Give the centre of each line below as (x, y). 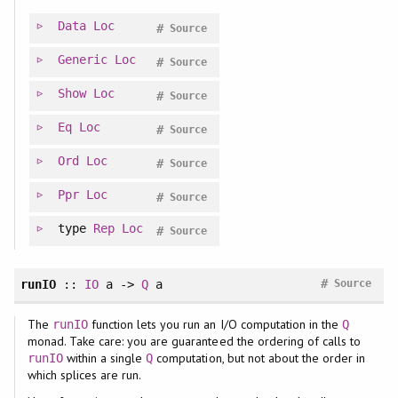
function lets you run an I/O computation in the (215, 325)
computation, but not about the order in (259, 358)
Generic (82, 59)
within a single (104, 358)
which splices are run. (84, 375)
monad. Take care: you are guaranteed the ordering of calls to (194, 342)
